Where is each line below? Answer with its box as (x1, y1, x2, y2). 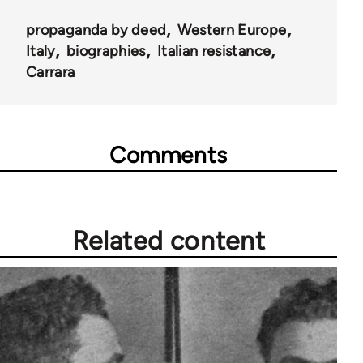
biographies (66, 41, 146, 60)
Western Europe (177, 20, 287, 39)
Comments (109, 140, 228, 169)
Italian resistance (156, 41, 271, 60)
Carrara (26, 62, 75, 81)
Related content (71, 224, 266, 256)
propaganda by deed (26, 20, 167, 39)
